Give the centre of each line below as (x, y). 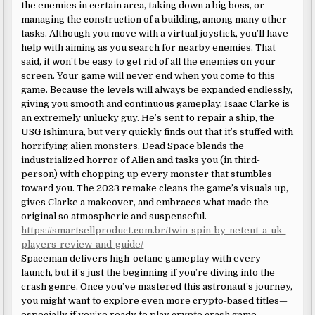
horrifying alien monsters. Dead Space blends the (133, 146)
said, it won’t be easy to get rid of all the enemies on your (149, 61)
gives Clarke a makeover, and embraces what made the (145, 202)
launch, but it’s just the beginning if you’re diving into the (148, 272)
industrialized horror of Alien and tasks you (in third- (141, 160)
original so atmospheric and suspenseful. (114, 216)
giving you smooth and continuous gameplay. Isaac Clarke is (156, 103)
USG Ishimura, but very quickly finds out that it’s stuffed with (157, 131)
